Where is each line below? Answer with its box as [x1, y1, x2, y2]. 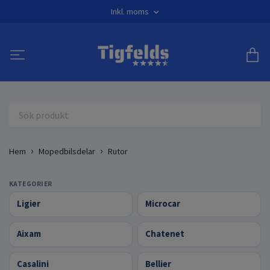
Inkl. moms [111, 6, 151, 17]
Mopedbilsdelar [39, 145, 95, 157]
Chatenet [145, 228, 184, 240]
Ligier [17, 198, 40, 210]
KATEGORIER [9, 179, 52, 188]
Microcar [145, 198, 180, 210]
